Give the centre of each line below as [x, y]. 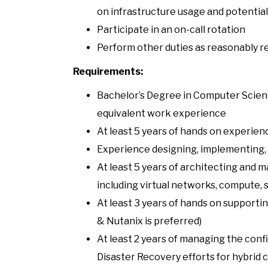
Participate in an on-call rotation [171, 29]
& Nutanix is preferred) [149, 221]
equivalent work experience [162, 113]
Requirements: [108, 71]
